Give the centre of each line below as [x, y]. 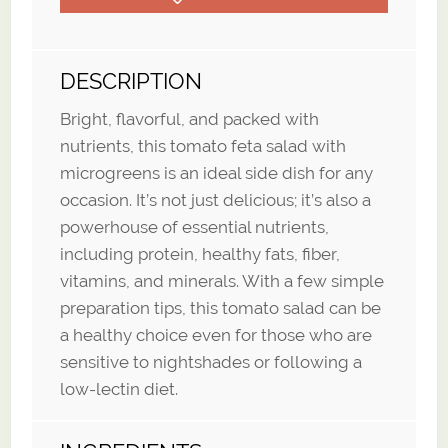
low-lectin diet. [119, 388]
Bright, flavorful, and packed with [190, 118]
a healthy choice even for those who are [216, 334]
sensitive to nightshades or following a [211, 361]
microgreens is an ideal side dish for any [217, 172]
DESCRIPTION [131, 80]
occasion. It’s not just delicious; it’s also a [216, 199]
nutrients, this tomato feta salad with [203, 145]
